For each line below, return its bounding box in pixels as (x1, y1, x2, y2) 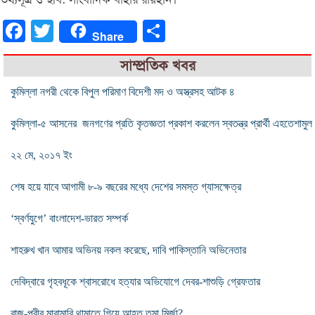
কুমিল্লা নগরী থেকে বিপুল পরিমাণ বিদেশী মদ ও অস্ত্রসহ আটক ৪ (11, 86, 235, 98)
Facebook (25, 25, 69, 37)
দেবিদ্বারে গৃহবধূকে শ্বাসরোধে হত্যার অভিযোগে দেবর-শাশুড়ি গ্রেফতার (11, 276, 260, 288)
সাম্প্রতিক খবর (120, 57, 195, 75)
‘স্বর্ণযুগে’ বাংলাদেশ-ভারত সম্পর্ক (11, 212, 128, 225)
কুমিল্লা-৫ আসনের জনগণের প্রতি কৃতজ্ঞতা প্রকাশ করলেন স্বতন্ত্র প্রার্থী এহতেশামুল (11, 117, 312, 130)
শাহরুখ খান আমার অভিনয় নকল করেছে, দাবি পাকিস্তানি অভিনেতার (11, 244, 246, 257)
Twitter (53, 25, 85, 37)
